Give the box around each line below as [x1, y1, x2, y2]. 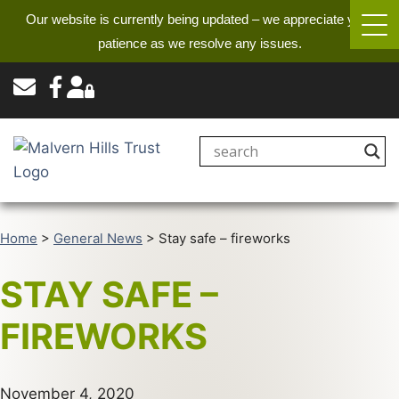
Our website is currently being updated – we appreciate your [26, 12, 373, 27]
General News [53, 230, 142, 247]
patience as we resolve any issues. [97, 36, 302, 51]
